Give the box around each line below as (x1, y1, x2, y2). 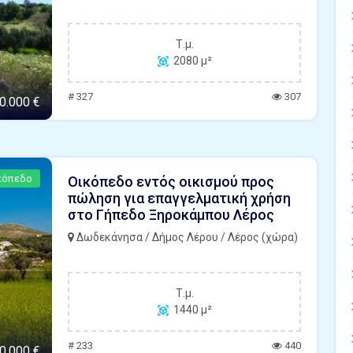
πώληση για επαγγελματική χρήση (68, 190, 291, 206)
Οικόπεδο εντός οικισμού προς (68, 173, 274, 190)
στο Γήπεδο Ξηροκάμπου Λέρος (68, 206, 274, 223)
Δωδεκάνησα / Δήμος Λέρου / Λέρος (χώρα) (74, 231, 298, 243)
